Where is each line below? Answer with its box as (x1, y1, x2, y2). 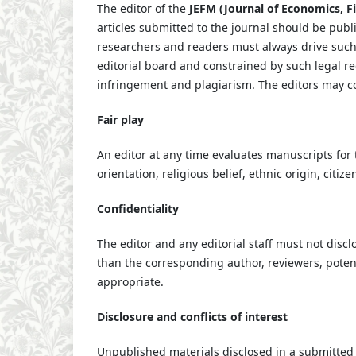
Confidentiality (97, 201, 179, 217)
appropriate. (97, 274, 164, 290)
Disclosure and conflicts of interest (97, 309, 291, 325)
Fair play (97, 112, 144, 128)
